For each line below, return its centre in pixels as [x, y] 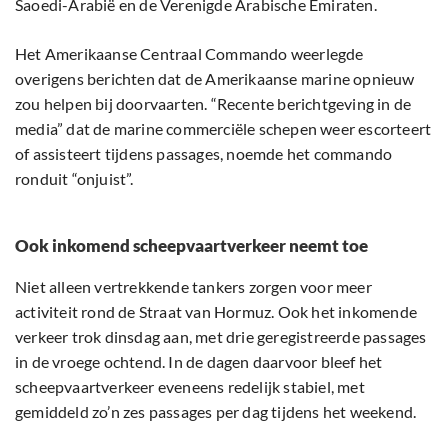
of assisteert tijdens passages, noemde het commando [204, 154]
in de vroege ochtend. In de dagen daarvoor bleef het [199, 362]
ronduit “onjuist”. [74, 179]
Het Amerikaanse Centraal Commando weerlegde [189, 54]
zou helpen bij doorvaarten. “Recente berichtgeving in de [213, 104]
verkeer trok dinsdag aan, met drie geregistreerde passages [221, 337]
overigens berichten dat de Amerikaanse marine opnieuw [215, 79]
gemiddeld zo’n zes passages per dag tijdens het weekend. [216, 412]
